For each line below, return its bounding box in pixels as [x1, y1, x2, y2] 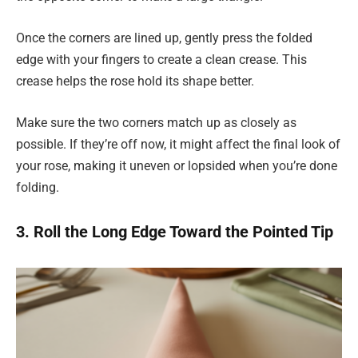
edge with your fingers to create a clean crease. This [16, 51, 307, 67]
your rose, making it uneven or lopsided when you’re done [16, 157, 337, 173]
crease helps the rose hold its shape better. [16, 73, 254, 89]
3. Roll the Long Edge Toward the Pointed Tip [16, 222, 333, 242]
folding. [16, 179, 59, 195]
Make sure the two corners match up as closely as [16, 114, 296, 130]
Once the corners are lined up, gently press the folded [16, 30, 312, 46]
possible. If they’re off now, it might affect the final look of [16, 136, 340, 152]
